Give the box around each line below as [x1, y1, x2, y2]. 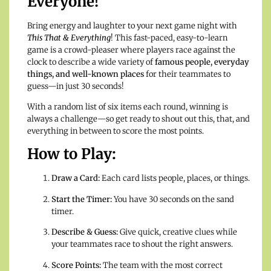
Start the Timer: [51, 194, 112, 204]
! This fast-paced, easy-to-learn [111, 32, 227, 43]
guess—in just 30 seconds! [27, 80, 124, 91]
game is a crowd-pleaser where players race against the [27, 44, 235, 55]
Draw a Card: [51, 173, 100, 184]
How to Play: [27, 145, 116, 164]
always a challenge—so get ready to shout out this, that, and [27, 113, 250, 124]
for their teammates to [144, 68, 230, 79]
